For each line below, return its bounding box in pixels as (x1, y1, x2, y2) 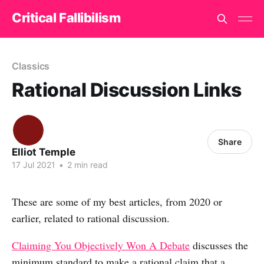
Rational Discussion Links (12, 78, 242, 101)
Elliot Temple (12, 146, 75, 158)
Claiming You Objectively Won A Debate (12, 237, 190, 252)
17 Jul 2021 (12, 160, 55, 170)
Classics (12, 60, 50, 72)
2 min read (65, 160, 108, 170)
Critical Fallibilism (12, 9, 121, 25)
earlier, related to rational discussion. (12, 211, 170, 225)
